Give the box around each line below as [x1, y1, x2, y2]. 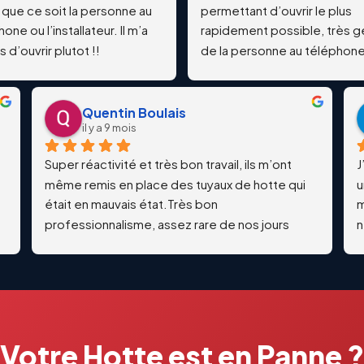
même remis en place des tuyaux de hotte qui [45, 175, 305, 192]
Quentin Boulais [82, 103, 186, 121]
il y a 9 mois [82, 120, 136, 134]
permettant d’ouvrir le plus [201, 2, 352, 18]
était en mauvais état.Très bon [45, 196, 218, 212]
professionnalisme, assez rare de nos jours [45, 215, 289, 232]
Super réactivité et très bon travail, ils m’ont [45, 155, 292, 171]
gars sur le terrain [201, 62, 297, 78]
